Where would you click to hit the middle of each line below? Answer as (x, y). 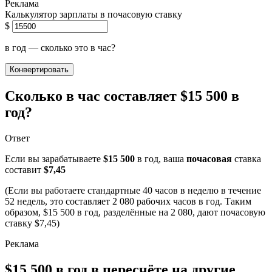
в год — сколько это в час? (60, 47)
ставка (246, 158)
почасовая (209, 158)
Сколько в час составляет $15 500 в (122, 96)
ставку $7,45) (32, 223)
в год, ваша (161, 158)
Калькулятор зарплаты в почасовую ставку (93, 14)
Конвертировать (39, 69)
